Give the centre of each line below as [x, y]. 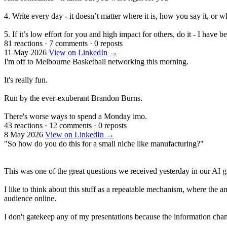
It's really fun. [26, 80]
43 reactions [23, 125]
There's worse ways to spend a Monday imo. [75, 116]
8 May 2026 [24, 134]
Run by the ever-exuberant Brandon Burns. [73, 98]
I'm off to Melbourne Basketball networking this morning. [96, 61]
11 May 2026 [25, 52]
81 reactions [23, 43]
